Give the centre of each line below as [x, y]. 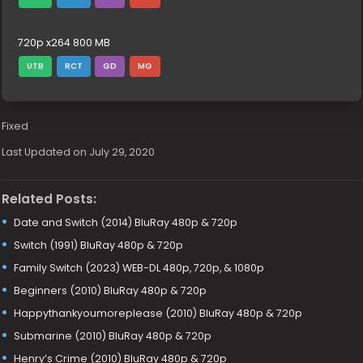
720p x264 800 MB [64, 43]
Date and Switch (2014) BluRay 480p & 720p [126, 222]
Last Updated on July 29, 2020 [79, 152]
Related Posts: [49, 199]
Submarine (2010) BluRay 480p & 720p [113, 335]
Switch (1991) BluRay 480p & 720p [99, 245]
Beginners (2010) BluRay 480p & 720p [111, 290]
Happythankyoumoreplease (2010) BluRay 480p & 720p [158, 313]
